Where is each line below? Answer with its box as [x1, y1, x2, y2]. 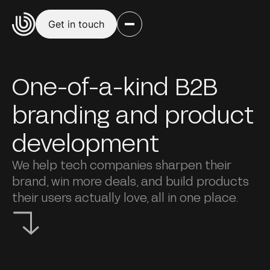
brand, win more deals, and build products [11, 173, 249, 188]
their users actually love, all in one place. [11, 189, 239, 204]
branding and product [11, 99, 254, 128]
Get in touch [48, 18, 104, 30]
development [11, 127, 171, 157]
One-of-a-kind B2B [11, 71, 218, 100]
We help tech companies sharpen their [11, 157, 231, 172]
